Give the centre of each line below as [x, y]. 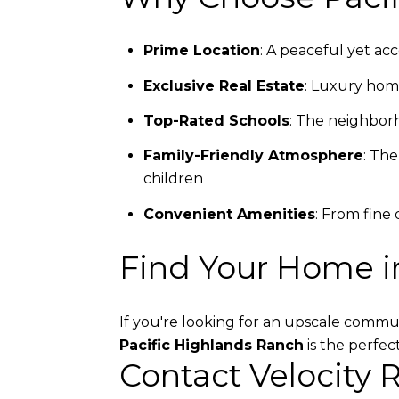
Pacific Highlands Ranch [212, 345]
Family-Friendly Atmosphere [253, 156]
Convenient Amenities [229, 214]
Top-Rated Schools [216, 120]
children [173, 179]
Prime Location [201, 51]
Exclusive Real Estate [224, 85]
